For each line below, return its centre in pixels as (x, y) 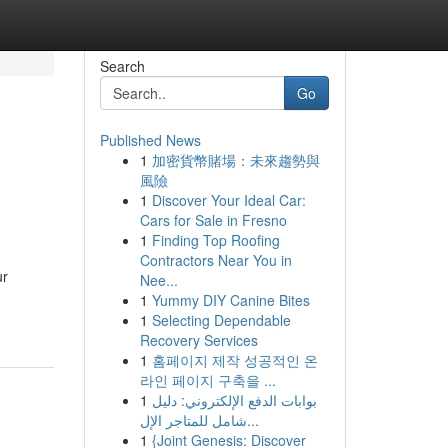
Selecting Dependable (221, 320)
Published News (150, 140)
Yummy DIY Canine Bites (230, 300)
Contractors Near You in (215, 260)
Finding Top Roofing (215, 240)
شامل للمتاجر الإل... (252, 420)
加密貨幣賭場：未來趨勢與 (235, 160)
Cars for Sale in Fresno (213, 220)
